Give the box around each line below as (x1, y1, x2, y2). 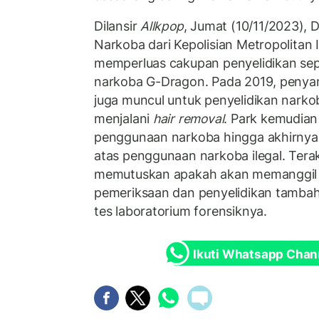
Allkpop (140, 19, 184, 34)
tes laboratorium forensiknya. (94, 204, 267, 219)
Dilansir (94, 19, 141, 34)
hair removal (152, 111, 224, 127)
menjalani (94, 111, 153, 127)
